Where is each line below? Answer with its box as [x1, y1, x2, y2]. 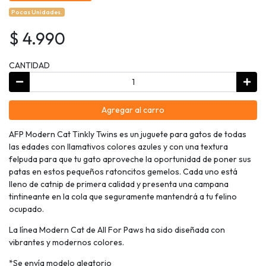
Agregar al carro [102, 104, 164, 115]
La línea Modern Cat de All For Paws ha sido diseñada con [9, 224, 225, 236]
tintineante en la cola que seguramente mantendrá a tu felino [9, 191, 237, 202]
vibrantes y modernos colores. [9, 237, 124, 248]
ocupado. [9, 204, 44, 215]
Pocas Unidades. [11, 8, 63, 17]
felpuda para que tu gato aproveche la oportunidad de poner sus [9, 154, 251, 165]
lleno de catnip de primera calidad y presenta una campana [9, 179, 229, 190]
